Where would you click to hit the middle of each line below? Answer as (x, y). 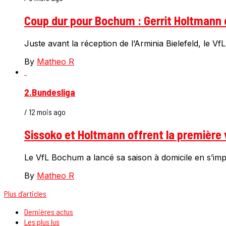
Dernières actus (49, 212)
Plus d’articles (25, 194)
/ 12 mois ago (45, 112)
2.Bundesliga (50, 92)
